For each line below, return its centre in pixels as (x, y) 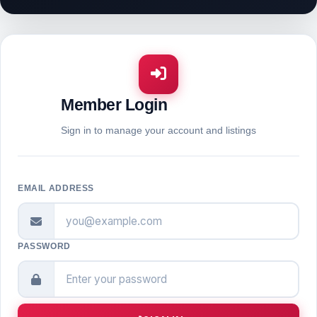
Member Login (114, 105)
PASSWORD (44, 246)
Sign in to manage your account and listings (158, 130)
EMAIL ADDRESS (56, 188)
